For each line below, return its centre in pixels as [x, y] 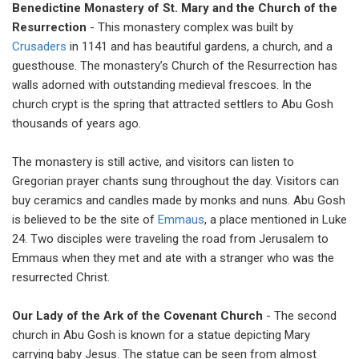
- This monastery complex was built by [190, 27]
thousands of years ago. [77, 123]
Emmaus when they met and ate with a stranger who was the [173, 258]
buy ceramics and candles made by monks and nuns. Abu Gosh [179, 200]
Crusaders [39, 46]
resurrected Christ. [61, 277]
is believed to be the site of [85, 219]
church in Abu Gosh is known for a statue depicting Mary [161, 335]
